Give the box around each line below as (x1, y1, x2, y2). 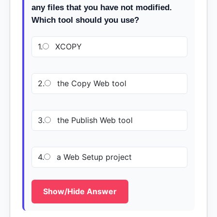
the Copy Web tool (55, 78, 126, 88)
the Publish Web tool (55, 115, 133, 125)
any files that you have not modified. (31, 3, 172, 12)
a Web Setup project (54, 152, 132, 162)
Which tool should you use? (31, 15, 139, 25)
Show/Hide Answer (43, 186, 117, 196)
